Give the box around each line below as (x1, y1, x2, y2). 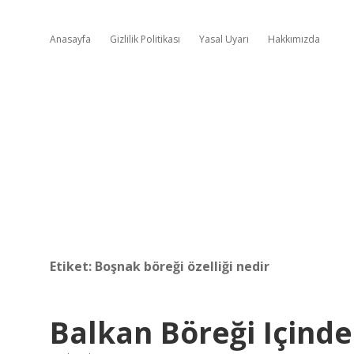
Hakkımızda (268, 32, 320, 46)
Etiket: (50, 258, 95, 275)
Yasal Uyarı (199, 32, 249, 46)
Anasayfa (50, 32, 91, 46)
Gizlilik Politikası (110, 32, 180, 46)
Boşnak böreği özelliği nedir (95, 258, 269, 275)
